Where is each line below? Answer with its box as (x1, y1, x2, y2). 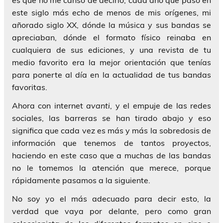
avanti (86, 100, 111, 111)
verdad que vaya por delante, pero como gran (12, 206, 211, 216)
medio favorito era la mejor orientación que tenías (12, 57, 211, 67)
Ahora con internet (12, 100, 87, 111)
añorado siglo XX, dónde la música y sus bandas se (12, 19, 211, 30)
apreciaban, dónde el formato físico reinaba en (12, 32, 211, 42)
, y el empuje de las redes (110, 100, 212, 111)
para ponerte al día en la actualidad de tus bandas (12, 69, 211, 80)
